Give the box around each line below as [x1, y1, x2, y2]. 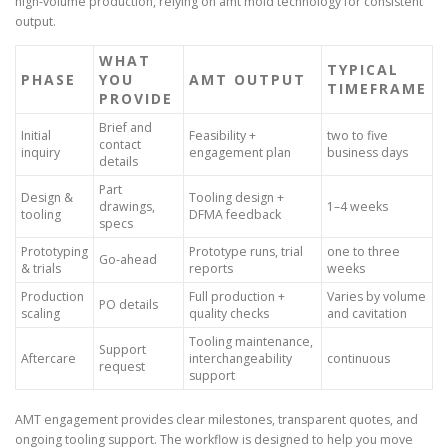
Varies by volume [327, 288, 426, 306]
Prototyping [21, 243, 88, 261]
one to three [327, 243, 400, 261]
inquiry [21, 144, 60, 162]
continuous [327, 350, 390, 368]
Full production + [189, 288, 285, 306]
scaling [21, 305, 60, 323]
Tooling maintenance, [189, 333, 313, 351]
